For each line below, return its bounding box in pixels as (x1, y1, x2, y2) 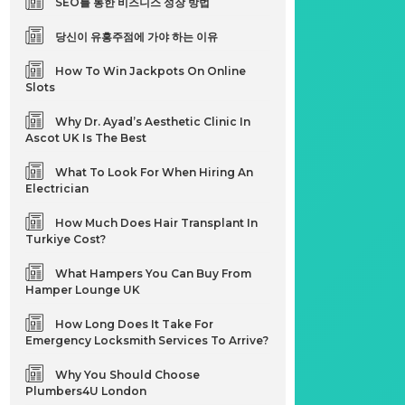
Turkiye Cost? (25, 232, 107, 246)
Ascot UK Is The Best (25, 131, 147, 145)
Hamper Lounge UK (25, 283, 141, 297)
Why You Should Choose (55, 368, 201, 381)
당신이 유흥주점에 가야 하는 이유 (55, 30, 219, 43)
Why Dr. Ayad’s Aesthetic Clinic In (55, 115, 251, 128)
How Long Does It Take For (55, 317, 214, 331)
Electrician (25, 182, 89, 195)
